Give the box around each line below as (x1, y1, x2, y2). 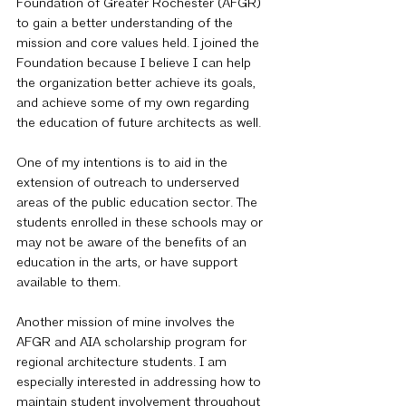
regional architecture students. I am (16, 356, 230, 370)
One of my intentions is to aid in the (16, 157, 231, 170)
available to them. (16, 276, 121, 290)
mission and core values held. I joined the (16, 37, 263, 51)
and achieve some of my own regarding (16, 97, 253, 111)
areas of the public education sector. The (16, 197, 261, 210)
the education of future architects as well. (16, 117, 261, 130)
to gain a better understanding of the (16, 17, 237, 31)
